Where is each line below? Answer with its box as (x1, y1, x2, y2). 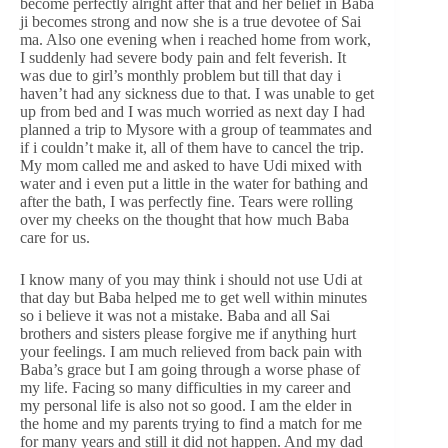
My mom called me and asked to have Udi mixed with (20, 156, 362, 174)
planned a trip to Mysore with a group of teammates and (20, 120, 372, 138)
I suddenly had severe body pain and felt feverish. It (20, 48, 346, 66)
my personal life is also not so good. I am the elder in (20, 396, 352, 414)
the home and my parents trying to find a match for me (20, 414, 362, 432)
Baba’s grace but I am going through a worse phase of (20, 360, 360, 378)
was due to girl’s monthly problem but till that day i (20, 66, 341, 84)
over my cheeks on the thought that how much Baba (20, 210, 349, 228)
